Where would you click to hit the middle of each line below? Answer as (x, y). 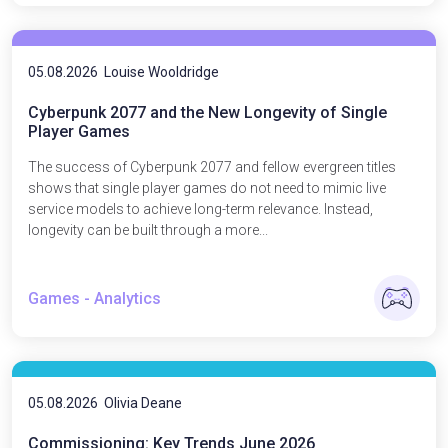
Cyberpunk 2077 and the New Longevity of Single (207, 112)
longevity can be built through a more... (148, 230)
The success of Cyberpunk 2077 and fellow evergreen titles (212, 167)
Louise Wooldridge (161, 72)
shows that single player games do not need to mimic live (207, 188)
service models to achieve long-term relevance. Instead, (200, 209)
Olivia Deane (143, 403)
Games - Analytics (94, 298)
